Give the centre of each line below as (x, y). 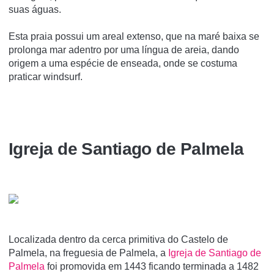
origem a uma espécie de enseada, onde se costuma (123, 63)
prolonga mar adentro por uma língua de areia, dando (124, 50)
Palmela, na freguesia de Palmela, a (88, 253)
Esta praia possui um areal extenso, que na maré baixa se (134, 36)
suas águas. (35, 9)
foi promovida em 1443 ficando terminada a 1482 (152, 267)
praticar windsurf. (46, 76)
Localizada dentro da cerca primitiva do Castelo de (118, 240)
